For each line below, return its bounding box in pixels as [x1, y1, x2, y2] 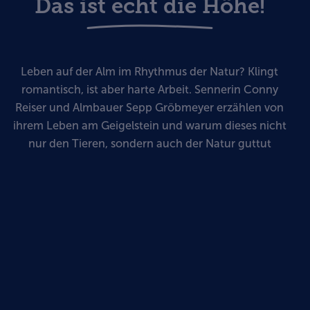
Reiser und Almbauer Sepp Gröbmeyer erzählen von [15, 100, 284, 114]
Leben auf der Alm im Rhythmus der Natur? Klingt [21, 64, 278, 78]
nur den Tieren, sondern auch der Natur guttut [28, 136, 271, 150]
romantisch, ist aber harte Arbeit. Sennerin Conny [21, 82, 278, 96]
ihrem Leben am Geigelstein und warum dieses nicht [12, 118, 286, 132]
